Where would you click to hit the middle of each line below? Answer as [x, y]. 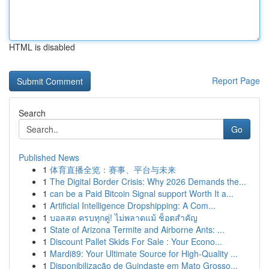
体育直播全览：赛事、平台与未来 [113, 169]
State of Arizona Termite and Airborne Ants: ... [137, 229]
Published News [49, 157]
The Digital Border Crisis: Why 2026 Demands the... [148, 181]
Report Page [236, 80]
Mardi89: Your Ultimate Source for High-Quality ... [144, 253]
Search [32, 113]
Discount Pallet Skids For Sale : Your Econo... [136, 241]
